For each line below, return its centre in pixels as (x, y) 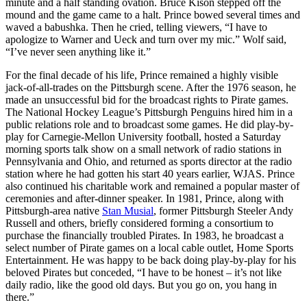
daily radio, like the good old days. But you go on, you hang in (141, 284)
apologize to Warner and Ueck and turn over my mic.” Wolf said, (146, 39)
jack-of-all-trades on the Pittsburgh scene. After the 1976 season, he (151, 87)
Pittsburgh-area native (54, 210)
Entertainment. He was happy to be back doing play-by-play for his (151, 260)
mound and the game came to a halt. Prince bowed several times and (153, 14)
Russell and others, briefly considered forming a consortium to (139, 223)
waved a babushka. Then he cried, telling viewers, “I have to (136, 27)
